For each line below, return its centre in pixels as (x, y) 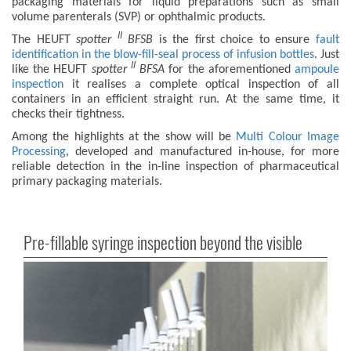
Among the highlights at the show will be (124, 138)
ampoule (317, 70)
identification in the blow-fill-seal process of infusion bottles (163, 55)
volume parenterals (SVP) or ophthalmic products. (139, 18)
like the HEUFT (52, 70)
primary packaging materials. (87, 182)
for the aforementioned (230, 70)
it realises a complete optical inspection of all (201, 85)
